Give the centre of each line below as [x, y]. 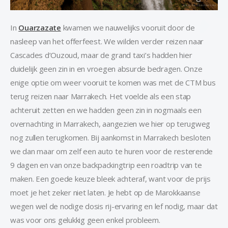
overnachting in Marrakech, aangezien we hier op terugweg [110, 124]
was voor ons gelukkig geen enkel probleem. [85, 220]
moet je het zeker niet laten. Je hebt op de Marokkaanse [105, 193]
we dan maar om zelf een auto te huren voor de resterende [111, 151]
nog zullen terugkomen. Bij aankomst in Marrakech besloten [110, 138]
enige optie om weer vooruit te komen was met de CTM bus [113, 83]
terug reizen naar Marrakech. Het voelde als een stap [101, 96]
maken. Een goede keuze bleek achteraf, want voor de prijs [110, 179]
